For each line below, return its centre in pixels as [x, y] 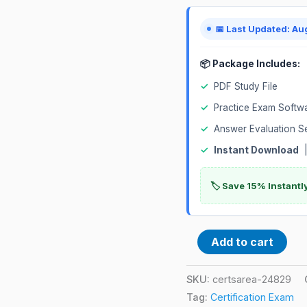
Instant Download [256, 150]
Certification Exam [252, 297]
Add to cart [242, 242]
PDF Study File [246, 86]
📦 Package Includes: [250, 63]
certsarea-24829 [252, 279]
